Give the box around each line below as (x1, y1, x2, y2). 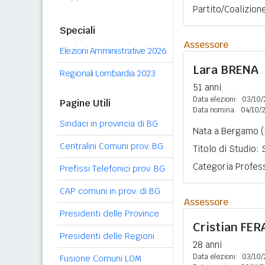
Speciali (60, 24, 95, 37)
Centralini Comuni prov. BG (60, 141, 163, 151)
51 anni (193, 82, 221, 93)
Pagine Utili (60, 97, 111, 109)
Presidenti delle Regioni (60, 231, 154, 241)
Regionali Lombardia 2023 (60, 68, 155, 79)
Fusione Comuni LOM (60, 253, 141, 264)
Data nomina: (193, 105, 236, 115)
